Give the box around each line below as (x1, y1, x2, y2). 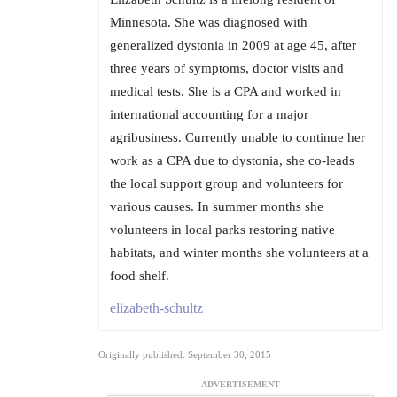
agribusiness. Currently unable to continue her (110, 130, 365, 144)
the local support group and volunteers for (110, 176, 343, 191)
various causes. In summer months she (110, 199, 323, 214)
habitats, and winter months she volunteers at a (110, 245, 369, 260)
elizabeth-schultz (110, 300, 203, 315)
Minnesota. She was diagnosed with (110, 15, 307, 29)
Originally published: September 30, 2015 (98, 349, 271, 360)
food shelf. (110, 269, 169, 283)
